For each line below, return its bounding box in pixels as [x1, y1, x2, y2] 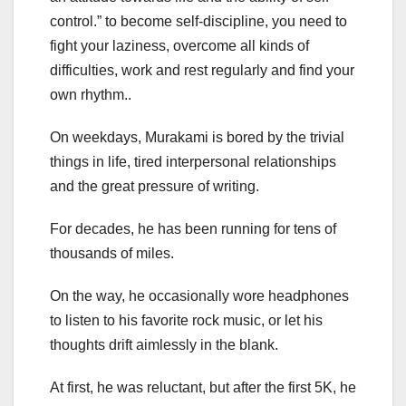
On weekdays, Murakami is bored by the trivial [50, 130, 344, 146]
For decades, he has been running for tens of [50, 221, 336, 237]
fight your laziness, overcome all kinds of [50, 38, 309, 54]
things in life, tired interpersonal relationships [50, 154, 336, 170]
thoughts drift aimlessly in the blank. [50, 337, 278, 353]
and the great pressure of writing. [50, 179, 259, 195]
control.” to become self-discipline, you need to [50, 14, 347, 30]
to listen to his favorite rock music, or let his [50, 313, 323, 329]
